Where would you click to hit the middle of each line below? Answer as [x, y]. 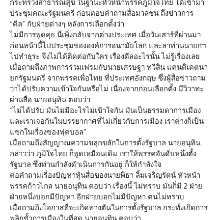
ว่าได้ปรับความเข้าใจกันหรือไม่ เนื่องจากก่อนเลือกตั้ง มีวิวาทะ [107, 89]
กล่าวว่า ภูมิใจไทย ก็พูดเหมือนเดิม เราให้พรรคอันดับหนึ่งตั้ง [103, 153]
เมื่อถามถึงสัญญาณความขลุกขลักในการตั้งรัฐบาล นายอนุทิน [105, 143]
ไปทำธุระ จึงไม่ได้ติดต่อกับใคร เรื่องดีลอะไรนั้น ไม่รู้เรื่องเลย [105, 56]
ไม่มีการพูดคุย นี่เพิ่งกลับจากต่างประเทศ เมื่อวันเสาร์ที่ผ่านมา [105, 35]
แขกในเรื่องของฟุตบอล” [48, 132]
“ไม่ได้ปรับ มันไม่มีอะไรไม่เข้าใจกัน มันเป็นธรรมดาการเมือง [105, 110]
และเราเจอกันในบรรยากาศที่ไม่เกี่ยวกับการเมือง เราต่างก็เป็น [107, 121]
